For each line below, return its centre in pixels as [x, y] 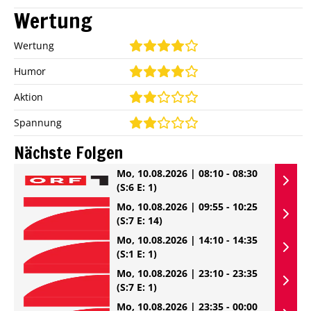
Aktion [28, 96]
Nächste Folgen [68, 152]
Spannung [38, 122]
